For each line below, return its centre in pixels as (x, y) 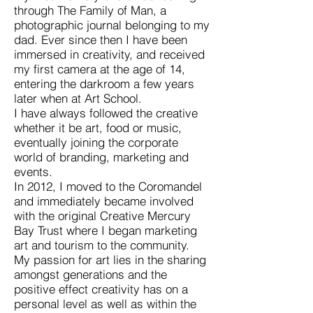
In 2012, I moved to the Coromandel (108, 186)
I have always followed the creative (106, 113)
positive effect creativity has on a (101, 289)
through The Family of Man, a (90, 10)
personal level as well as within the (105, 304)
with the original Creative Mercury (102, 216)
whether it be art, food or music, (98, 128)
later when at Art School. (78, 98)
